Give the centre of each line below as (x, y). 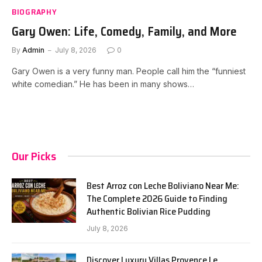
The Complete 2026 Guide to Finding (157, 198)
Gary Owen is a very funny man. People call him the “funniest (129, 71)
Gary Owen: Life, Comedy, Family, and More (124, 31)
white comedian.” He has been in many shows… (103, 84)
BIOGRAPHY (35, 11)
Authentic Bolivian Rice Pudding (149, 211)
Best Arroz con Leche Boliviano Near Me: (163, 185)
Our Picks (34, 156)
